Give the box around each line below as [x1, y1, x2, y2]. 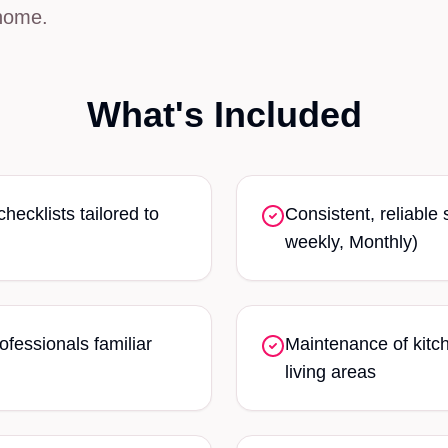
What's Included [86, 94, 362, 135]
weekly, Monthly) [285, 232, 418, 252]
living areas [285, 362, 376, 382]
